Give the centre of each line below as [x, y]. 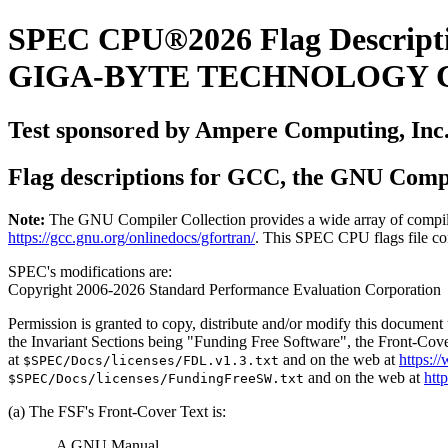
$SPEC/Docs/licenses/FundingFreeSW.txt [156, 378]
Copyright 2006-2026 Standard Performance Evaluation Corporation [224, 289]
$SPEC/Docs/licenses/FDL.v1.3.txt [151, 360]
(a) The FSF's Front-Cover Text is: [117, 411]
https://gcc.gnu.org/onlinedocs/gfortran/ [131, 237]
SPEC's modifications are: [90, 271]
